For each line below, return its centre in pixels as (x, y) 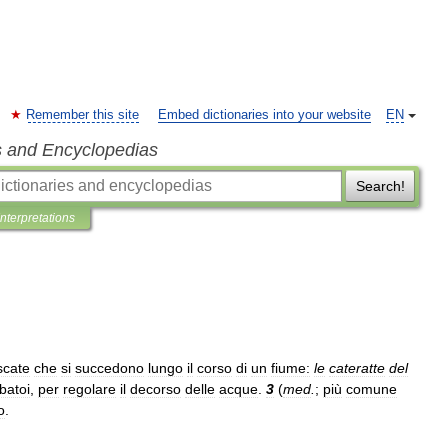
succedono (109, 368)
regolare (89, 389)
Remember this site (82, 115)
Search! (380, 186)
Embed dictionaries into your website (264, 115)
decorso (155, 389)
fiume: (290, 368)
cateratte (357, 368)
